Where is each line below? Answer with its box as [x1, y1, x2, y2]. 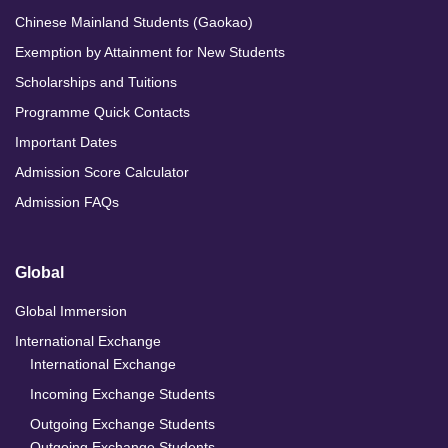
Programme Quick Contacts [15, 104, 190, 121]
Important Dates [15, 134, 117, 151]
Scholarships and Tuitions [15, 74, 177, 91]
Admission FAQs [15, 194, 119, 211]
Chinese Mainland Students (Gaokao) [15, 14, 253, 31]
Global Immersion [15, 303, 127, 320]
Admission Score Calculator [15, 164, 189, 181]
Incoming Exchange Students [30, 386, 215, 403]
